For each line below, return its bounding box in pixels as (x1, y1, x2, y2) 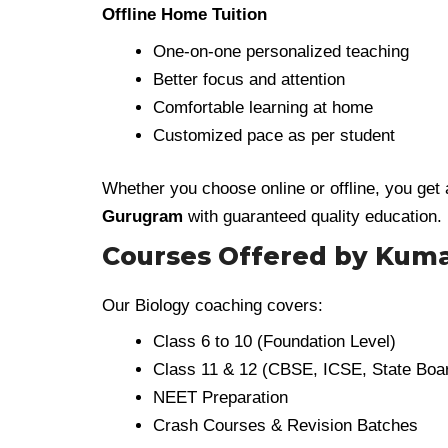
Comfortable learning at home (153, 97, 373, 117)
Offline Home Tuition (102, 5, 267, 24)
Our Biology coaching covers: (102, 295, 323, 315)
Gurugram (102, 207, 183, 226)
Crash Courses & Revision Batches (153, 416, 418, 435)
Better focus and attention (153, 69, 345, 89)
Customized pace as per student (153, 125, 395, 145)
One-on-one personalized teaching (153, 41, 409, 61)
